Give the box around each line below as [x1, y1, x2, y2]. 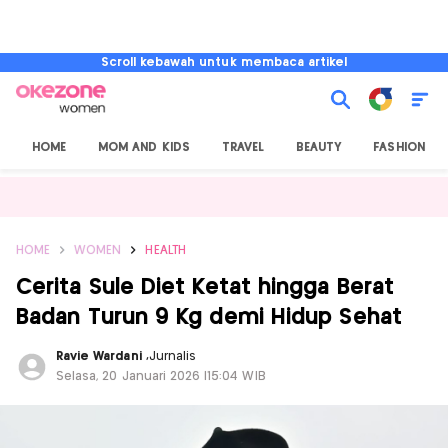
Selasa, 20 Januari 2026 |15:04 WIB [56, 371, 266, 382]
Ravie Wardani [56, 351, 146, 362]
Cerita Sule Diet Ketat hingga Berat [16, 277, 395, 298]
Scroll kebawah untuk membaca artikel [100, 57, 348, 68]
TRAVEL [221, 142, 265, 153]
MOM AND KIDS [98, 142, 190, 153]
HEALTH [145, 245, 186, 256]
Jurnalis [148, 351, 197, 362]
